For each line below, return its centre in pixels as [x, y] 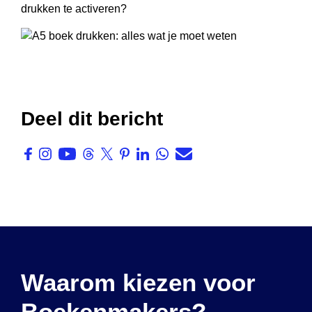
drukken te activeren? [74, 9]
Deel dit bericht [92, 119]
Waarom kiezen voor [138, 282]
